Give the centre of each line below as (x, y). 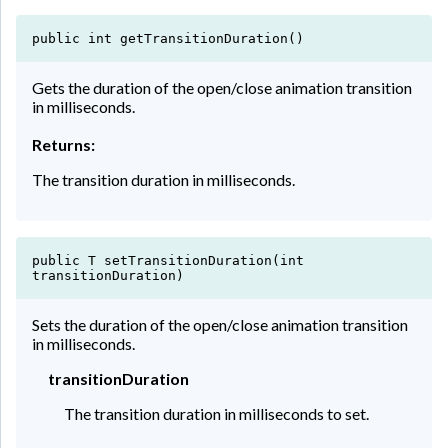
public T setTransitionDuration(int (168, 260)
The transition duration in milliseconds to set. (216, 413)
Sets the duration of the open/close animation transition (220, 324)
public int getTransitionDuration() (168, 38)
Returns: (63, 144)
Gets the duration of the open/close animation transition (222, 87)
